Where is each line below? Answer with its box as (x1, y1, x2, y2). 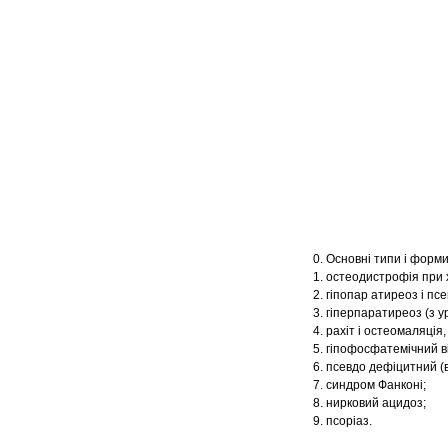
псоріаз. (326, 414, 372, 429)
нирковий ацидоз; (326, 396, 426, 411)
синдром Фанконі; (326, 378, 432, 393)
